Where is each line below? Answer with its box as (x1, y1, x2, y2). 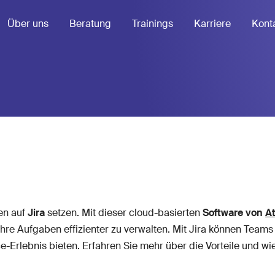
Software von (203, 206, 265, 219)
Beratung (69, 17, 111, 30)
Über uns (7, 17, 48, 30)
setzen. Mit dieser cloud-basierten (47, 206, 203, 219)
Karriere (194, 17, 231, 30)
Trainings (132, 17, 173, 30)
